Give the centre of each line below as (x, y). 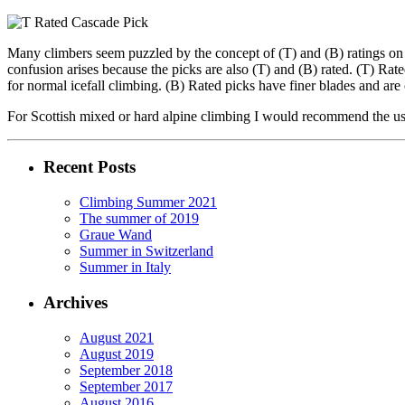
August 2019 (117, 353)
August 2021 (117, 337)
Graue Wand (116, 235)
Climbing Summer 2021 (148, 202)
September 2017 (126, 386)
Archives (75, 302)
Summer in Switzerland (146, 251)
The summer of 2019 (139, 219)
